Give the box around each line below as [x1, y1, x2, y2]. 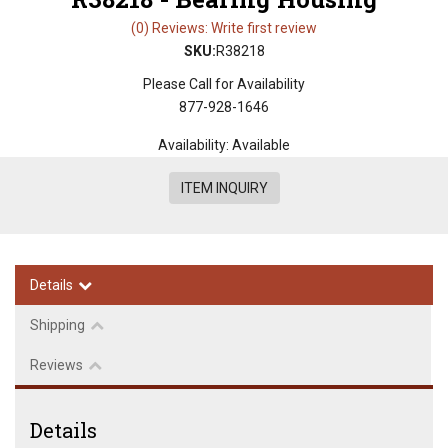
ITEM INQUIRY [180, 180, 268, 196]
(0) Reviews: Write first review [131, 20, 317, 36]
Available [232, 137, 290, 153]
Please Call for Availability [143, 76, 305, 92]
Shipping [30, 317, 85, 333]
